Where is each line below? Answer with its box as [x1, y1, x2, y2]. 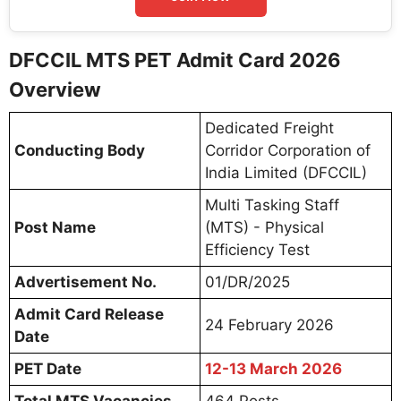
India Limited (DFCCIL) [205, 164, 367, 183]
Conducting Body [14, 141, 145, 160]
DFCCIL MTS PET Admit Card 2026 [9, 48, 341, 73]
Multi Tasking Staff [205, 196, 339, 215]
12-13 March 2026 [205, 360, 342, 379]
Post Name [14, 218, 96, 237]
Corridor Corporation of [205, 141, 371, 160]
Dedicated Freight [205, 119, 334, 138]
